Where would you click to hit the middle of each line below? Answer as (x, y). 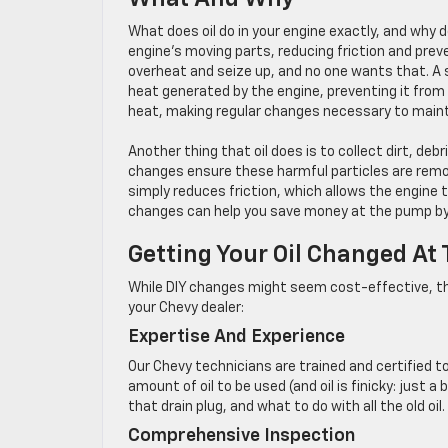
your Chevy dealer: (186, 308)
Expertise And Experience (236, 337)
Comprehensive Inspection (241, 436)
